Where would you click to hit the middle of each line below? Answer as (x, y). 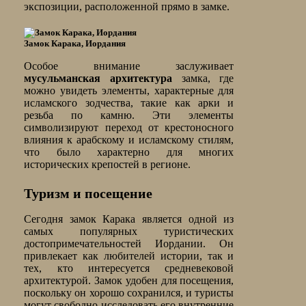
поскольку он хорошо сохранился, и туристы (129, 293)
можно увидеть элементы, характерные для (129, 91)
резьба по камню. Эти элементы (129, 115)
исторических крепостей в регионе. (108, 165)
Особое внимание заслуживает (129, 66)
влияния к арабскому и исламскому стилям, (129, 140)
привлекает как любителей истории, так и (129, 256)
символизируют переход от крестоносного (129, 128)
